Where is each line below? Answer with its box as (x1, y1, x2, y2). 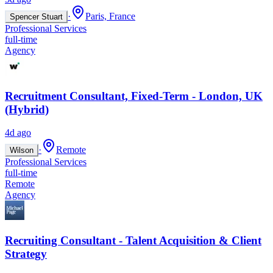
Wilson (10, 146, 34, 155)
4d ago (5, 127, 31, 138)
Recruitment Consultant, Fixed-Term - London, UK (5, 89, 263, 102)
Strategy (5, 247, 47, 261)
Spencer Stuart (10, 12, 63, 21)
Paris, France (85, 10, 135, 21)
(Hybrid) (5, 102, 49, 116)
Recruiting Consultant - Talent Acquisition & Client (5, 234, 261, 247)
